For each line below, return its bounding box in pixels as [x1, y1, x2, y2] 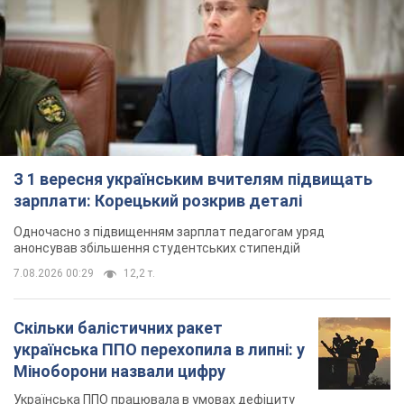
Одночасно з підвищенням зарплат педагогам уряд [14, 224, 325, 239]
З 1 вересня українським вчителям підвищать [14, 169, 372, 188]
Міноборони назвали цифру [14, 361, 225, 381]
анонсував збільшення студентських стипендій [14, 240, 300, 255]
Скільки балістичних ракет [14, 317, 223, 337]
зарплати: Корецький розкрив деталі [14, 190, 302, 210]
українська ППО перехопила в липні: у [14, 339, 305, 359]
